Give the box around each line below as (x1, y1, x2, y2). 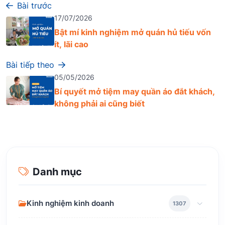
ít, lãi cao (54, 39, 88, 49)
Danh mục (33, 166, 82, 178)
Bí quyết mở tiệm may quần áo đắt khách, (54, 86, 215, 96)
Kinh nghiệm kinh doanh (27, 198, 114, 208)
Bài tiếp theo (6, 60, 54, 70)
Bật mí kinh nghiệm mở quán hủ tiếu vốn (54, 27, 211, 37)
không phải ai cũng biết (54, 98, 145, 108)
